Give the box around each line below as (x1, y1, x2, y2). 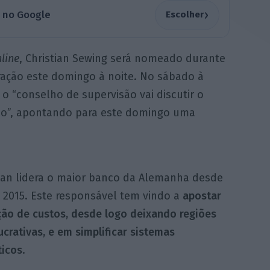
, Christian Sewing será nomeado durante (19, 51, 225, 65)
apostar (182, 189, 221, 202)
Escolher (165, 9, 204, 20)
